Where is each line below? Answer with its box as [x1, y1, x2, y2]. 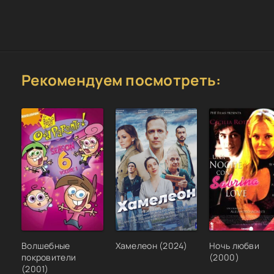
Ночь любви [209, 240, 259, 252]
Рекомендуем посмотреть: [21, 69, 221, 90]
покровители [21, 251, 76, 264]
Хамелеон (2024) [115, 240, 187, 252]
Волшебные [21, 240, 70, 252]
